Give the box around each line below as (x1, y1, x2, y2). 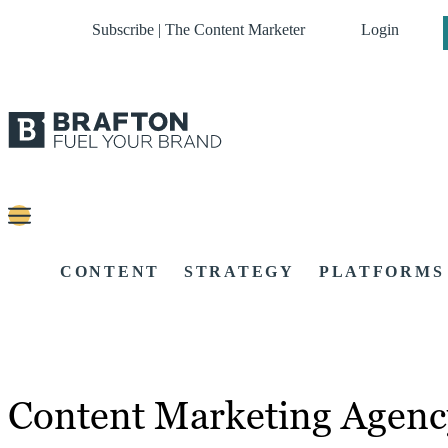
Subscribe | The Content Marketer (92, 21, 305, 38)
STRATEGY (184, 263, 295, 281)
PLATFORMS (318, 263, 445, 281)
